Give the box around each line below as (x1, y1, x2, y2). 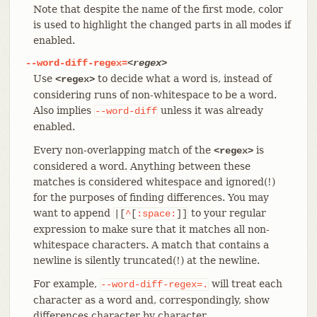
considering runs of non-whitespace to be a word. (33, 88, 277, 100)
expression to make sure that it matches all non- (33, 223, 270, 235)
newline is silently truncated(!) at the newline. (33, 254, 260, 266)
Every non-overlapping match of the (33, 144, 214, 156)
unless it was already (157, 104, 263, 116)
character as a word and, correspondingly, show (33, 294, 270, 306)
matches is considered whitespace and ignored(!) (33, 175, 275, 188)
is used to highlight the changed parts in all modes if (33, 18, 291, 30)
